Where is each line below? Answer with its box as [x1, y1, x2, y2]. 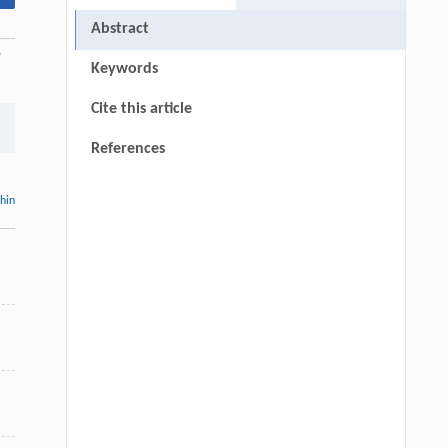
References [90, 141, 165, 158]
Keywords [90, 61, 158, 78]
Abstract [90, 21, 149, 38]
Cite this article [90, 101, 192, 118]
